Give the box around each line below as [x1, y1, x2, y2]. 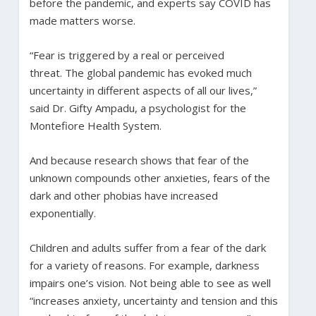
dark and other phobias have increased [29, 188, 218, 202]
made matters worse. [29, 13, 138, 28]
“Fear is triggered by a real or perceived [29, 47, 224, 62]
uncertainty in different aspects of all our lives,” [29, 83, 257, 97]
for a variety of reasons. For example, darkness [29, 257, 260, 272]
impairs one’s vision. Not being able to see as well [29, 275, 271, 290]
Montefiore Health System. [29, 118, 167, 133]
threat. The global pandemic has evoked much [29, 65, 252, 80]
